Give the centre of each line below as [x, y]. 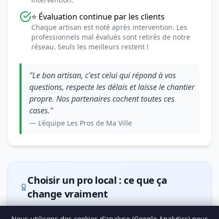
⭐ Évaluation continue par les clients [98, 17]
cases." [41, 110]
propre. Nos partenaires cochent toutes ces [102, 99]
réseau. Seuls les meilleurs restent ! [90, 47]
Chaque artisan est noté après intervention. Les [109, 27]
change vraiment [68, 194]
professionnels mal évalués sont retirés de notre [111, 37]
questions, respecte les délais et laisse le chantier [112, 87]
